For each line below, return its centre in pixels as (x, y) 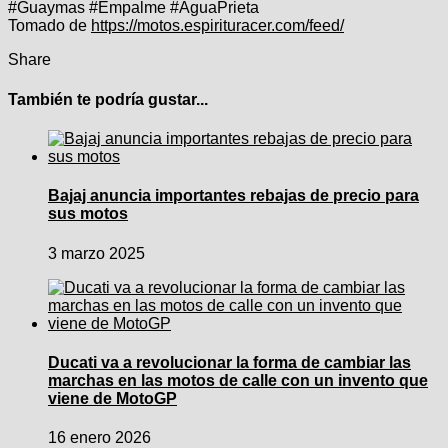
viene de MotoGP (112, 398)
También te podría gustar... (108, 99)
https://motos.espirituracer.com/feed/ (217, 26)
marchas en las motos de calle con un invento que (238, 380)
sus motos (88, 214)
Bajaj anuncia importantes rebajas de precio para (233, 196)
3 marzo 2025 (96, 253)
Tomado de (49, 26)
